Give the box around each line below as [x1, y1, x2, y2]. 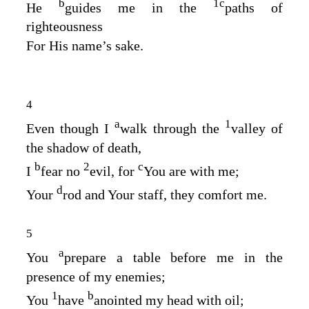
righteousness [26, 19, 103, 34]
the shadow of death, [26, 140, 141, 156]
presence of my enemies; [26, 269, 166, 285]
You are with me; [143, 163, 239, 179]
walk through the [120, 121, 225, 137]
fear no [41, 163, 83, 179]
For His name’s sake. [26, 38, 143, 54]
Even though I [26, 121, 115, 137]
